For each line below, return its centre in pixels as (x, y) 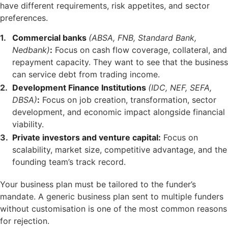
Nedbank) (31, 50)
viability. (28, 124)
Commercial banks (50, 38)
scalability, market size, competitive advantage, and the (120, 150)
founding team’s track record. (69, 162)
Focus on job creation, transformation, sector (128, 100)
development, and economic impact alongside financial (119, 112)
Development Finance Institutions (80, 88)
